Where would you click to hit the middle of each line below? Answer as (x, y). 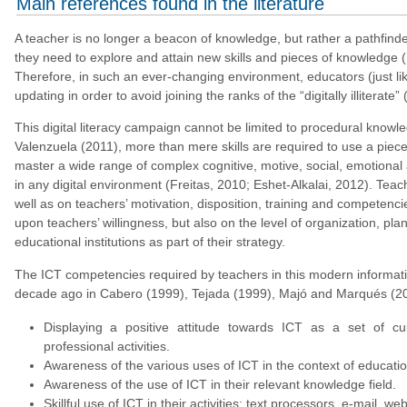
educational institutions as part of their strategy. (149, 242)
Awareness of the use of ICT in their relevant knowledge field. (219, 384)
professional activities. (106, 346)
